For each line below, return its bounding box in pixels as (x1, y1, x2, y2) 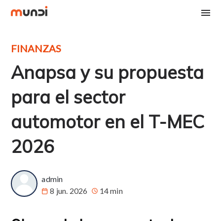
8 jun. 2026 (50, 186, 88, 195)
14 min (99, 186, 123, 195)
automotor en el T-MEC (11, 110, 205, 133)
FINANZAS (11, 42, 62, 54)
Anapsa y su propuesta (11, 61, 204, 83)
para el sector (11, 86, 126, 108)
